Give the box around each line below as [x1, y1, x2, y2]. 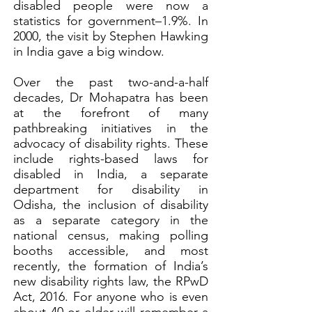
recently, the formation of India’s [13, 258, 208, 274]
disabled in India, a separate [13, 166, 208, 182]
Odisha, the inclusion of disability [13, 197, 208, 212]
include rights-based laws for [13, 151, 208, 166]
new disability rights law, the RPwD [13, 274, 208, 289]
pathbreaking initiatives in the [13, 120, 208, 136]
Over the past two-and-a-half [13, 75, 208, 90]
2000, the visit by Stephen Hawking [13, 29, 208, 44]
